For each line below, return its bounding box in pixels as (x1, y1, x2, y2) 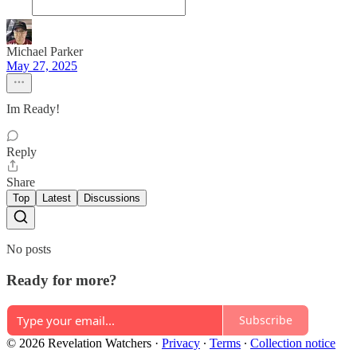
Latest (42, 192, 71, 205)
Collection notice (250, 335, 335, 350)
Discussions (84, 192, 140, 205)
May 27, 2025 (6, 59, 77, 73)
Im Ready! (6, 102, 60, 116)
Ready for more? (6, 272, 117, 289)
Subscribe (239, 312, 292, 328)
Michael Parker (6, 45, 83, 59)
